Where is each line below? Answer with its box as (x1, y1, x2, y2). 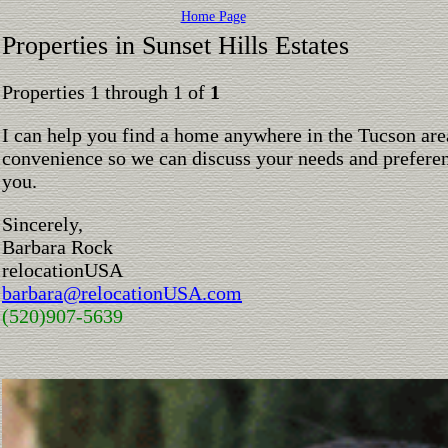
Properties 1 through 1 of (2, 81, 210, 103)
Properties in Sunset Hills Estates (2, 31, 349, 60)
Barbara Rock (2, 236, 113, 258)
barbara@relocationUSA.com (2, 282, 242, 304)
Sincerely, (2, 213, 83, 235)
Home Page (180, 9, 246, 24)
